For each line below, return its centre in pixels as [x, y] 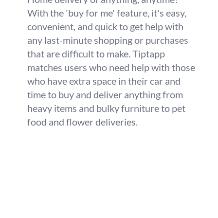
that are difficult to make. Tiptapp [96, 54]
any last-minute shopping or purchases [108, 40]
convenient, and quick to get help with [105, 26]
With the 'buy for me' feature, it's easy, [107, 13]
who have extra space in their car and [104, 81]
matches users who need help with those [111, 67]
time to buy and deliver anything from [105, 94]
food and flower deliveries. [82, 122]
